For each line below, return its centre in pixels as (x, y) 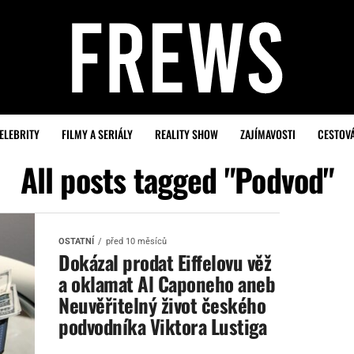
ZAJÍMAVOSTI (268, 134)
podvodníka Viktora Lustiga (163, 326)
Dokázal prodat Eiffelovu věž (165, 262)
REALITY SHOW (186, 134)
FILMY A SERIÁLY (97, 134)
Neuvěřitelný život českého (162, 305)
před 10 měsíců (136, 241)
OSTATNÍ (76, 241)
